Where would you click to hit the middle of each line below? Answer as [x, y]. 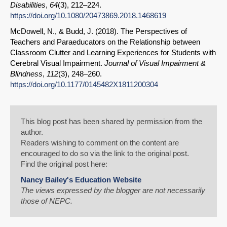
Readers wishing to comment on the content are [100, 143]
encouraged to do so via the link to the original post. [105, 154]
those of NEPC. [47, 201]
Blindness [26, 74]
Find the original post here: [64, 164]
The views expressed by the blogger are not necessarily [113, 191]
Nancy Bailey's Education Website [81, 180]
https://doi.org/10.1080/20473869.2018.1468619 [88, 16]
